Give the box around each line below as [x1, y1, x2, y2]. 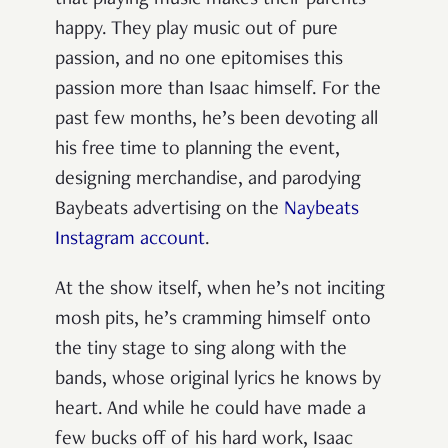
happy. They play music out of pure [55, 20, 338, 41]
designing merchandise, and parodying [55, 170, 361, 191]
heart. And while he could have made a [55, 400, 366, 421]
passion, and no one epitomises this [55, 50, 343, 71]
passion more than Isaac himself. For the [55, 80, 381, 101]
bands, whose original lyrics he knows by [55, 370, 381, 391]
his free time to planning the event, [55, 140, 340, 161]
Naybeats [284, 200, 359, 221]
